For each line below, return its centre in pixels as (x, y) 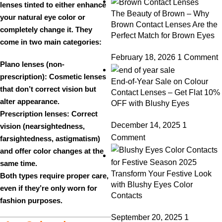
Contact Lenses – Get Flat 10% (166, 92)
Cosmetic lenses (77, 77)
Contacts (127, 195)
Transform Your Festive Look (161, 173)
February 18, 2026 (143, 57)
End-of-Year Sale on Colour (160, 81)
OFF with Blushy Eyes (150, 103)
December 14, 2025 (146, 125)
